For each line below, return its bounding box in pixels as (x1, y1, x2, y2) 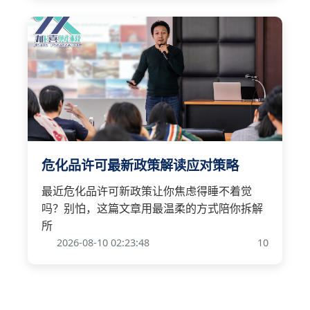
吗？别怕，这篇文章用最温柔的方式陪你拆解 (42, 200, 263, 216)
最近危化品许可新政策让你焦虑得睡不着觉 (42, 183, 252, 199)
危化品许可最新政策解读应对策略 (42, 155, 239, 174)
